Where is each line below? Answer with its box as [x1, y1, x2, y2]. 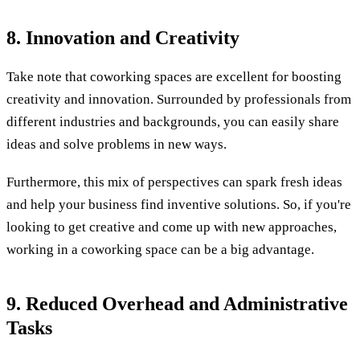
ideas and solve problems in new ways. [6, 136, 230, 152]
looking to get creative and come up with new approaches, [6, 219, 337, 235]
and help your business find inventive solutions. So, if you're [6, 197, 351, 213]
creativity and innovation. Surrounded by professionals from [6, 91, 351, 107]
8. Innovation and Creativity [6, 27, 239, 48]
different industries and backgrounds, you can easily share [6, 113, 339, 129]
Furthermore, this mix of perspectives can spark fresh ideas [6, 174, 342, 190]
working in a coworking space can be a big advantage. [6, 242, 317, 258]
